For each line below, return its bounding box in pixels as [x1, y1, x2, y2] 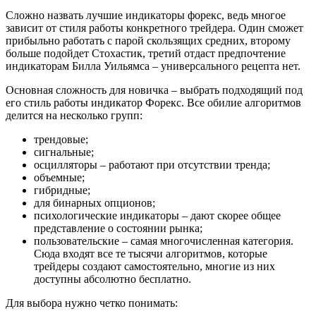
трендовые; [34, 133, 88, 146]
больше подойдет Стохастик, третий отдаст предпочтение [6, 47, 286, 60]
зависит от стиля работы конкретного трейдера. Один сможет [6, 22, 303, 35]
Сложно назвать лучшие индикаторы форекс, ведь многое [6, 9, 286, 22]
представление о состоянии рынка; [34, 222, 202, 235]
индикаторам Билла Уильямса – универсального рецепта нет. [6, 60, 300, 73]
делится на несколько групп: [6, 109, 142, 122]
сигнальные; [34, 146, 94, 159]
